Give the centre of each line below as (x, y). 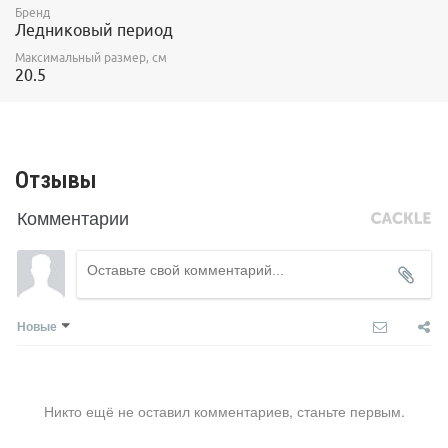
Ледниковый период (94, 30)
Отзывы (56, 179)
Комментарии (73, 216)
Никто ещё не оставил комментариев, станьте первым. (224, 410)
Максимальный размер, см (91, 58)
